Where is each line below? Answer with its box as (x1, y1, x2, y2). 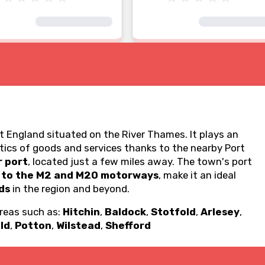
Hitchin (63, 206, 100, 218)
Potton (15, 219, 51, 231)
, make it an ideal (159, 169, 236, 181)
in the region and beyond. (10, 183, 130, 195)
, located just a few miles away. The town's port (28, 156, 252, 167)
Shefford (105, 219, 151, 231)
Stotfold (151, 206, 196, 218)
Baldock (105, 206, 146, 218)
